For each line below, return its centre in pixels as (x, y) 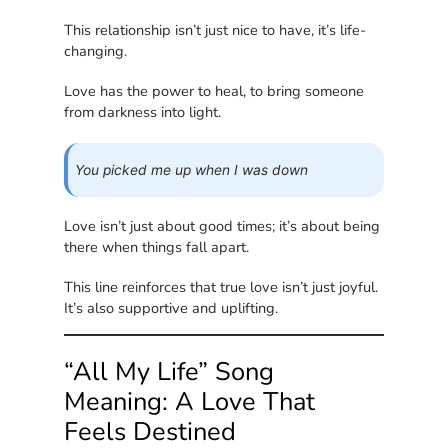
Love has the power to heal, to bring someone (214, 91)
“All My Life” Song (169, 371)
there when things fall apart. (157, 246)
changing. (96, 51)
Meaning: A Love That (190, 401)
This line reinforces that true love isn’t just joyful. (221, 286)
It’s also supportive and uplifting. (171, 307)
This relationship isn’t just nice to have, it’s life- (215, 30)
